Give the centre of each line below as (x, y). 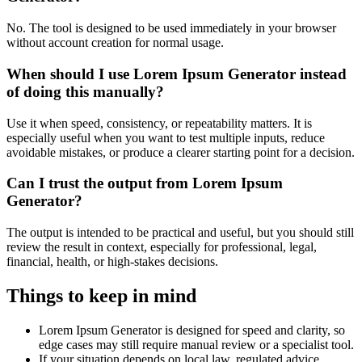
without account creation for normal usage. (115, 43)
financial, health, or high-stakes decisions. (112, 261)
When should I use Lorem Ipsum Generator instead (177, 74)
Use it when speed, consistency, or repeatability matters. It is (159, 123)
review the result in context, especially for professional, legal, (162, 246)
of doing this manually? (85, 91)
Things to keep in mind (101, 295)
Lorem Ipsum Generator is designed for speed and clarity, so (192, 330)
